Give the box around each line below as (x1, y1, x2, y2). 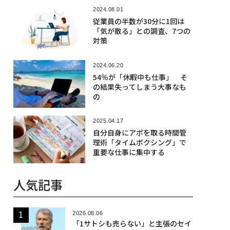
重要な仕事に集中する (92, 146, 165, 157)
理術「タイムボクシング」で (92, 137, 186, 147)
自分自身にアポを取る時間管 (92, 127, 186, 138)
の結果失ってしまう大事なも (92, 81, 186, 92)
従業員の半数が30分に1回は (92, 16, 184, 27)
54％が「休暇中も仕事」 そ (92, 71, 187, 82)
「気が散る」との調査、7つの (92, 26, 190, 36)
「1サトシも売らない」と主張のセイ (72, 218, 191, 229)
